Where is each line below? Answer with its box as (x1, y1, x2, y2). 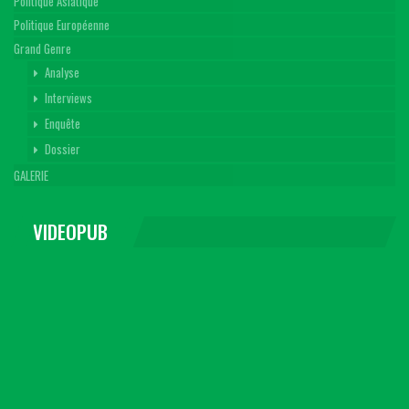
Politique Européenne (14, 16, 110, 35)
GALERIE (14, 166, 48, 185)
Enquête (45, 114, 80, 133)
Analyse (45, 63, 79, 82)
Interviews (45, 89, 92, 108)
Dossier (45, 140, 80, 159)
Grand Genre (14, 39, 71, 58)
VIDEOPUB (33, 217, 108, 246)
